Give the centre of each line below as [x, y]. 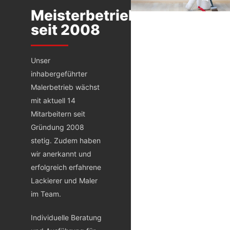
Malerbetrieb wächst [65, 87]
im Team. [46, 194]
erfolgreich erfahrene [66, 167]
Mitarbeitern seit [58, 114]
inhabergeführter [59, 74]
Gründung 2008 [57, 127]
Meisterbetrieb [84, 15]
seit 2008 [65, 30]
